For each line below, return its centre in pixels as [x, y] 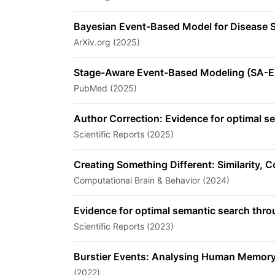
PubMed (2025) [105, 88]
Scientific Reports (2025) [124, 134]
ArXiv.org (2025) [107, 42]
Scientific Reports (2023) [124, 226]
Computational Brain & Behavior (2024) [152, 180]
